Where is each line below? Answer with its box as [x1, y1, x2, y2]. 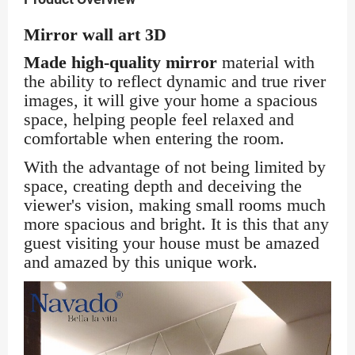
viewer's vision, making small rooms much [24, 195, 326, 215]
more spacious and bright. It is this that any [24, 214, 329, 234]
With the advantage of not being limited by [24, 157, 326, 177]
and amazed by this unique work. [24, 252, 258, 272]
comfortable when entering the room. [24, 128, 284, 148]
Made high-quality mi [24, 52, 185, 72]
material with [222, 52, 315, 72]
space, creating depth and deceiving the [24, 176, 302, 196]
